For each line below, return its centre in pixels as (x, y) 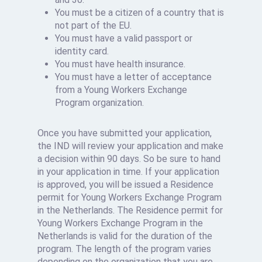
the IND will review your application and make (131, 146)
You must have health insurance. (120, 64)
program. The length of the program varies (125, 249)
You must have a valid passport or (124, 39)
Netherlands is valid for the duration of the (125, 236)
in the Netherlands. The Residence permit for (130, 211)
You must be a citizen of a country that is (140, 13)
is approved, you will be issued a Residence (126, 185)
